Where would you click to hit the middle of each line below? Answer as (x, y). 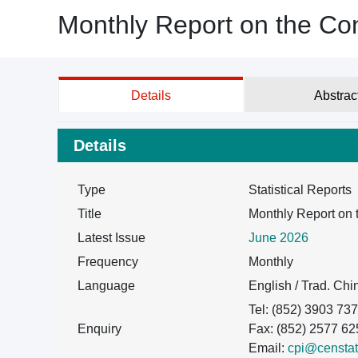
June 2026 (278, 238)
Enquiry (99, 329)
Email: (268, 348)
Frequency (108, 262)
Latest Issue (111, 238)
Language (106, 286)
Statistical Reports (300, 190)
